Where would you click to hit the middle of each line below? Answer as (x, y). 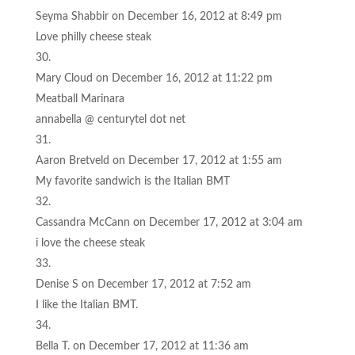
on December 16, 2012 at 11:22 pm (184, 78)
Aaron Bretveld (72, 160)
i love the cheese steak (90, 243)
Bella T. (52, 346)
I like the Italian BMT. (86, 305)
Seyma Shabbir (72, 16)
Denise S (57, 284)
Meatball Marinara (80, 99)
